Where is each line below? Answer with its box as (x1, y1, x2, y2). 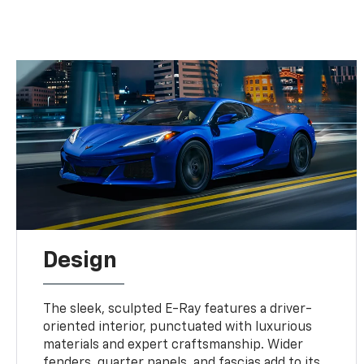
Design (43, 249, 118, 273)
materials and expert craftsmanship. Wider (43, 339, 304, 353)
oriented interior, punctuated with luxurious (43, 321, 313, 335)
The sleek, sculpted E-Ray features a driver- (43, 303, 313, 317)
